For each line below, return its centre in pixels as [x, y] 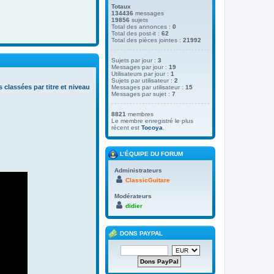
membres [140, 114]
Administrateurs [138, 171]
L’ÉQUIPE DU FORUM [150, 154]
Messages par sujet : [142, 94]
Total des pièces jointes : [147, 40]
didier [134, 206]
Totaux [121, 6]
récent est [126, 127]
